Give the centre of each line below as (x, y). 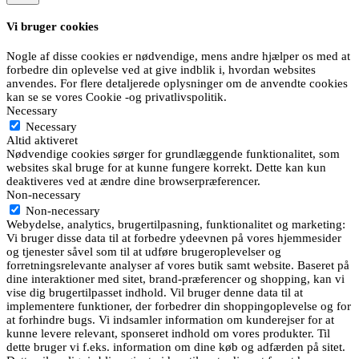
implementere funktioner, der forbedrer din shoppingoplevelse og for (179, 307)
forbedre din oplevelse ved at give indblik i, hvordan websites (161, 70)
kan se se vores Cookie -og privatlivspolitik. (117, 97)
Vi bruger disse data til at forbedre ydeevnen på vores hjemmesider (174, 238)
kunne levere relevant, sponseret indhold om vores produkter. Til (168, 334)
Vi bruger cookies (52, 27)
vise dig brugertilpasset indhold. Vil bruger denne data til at (155, 293)
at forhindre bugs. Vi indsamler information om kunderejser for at (170, 320)
